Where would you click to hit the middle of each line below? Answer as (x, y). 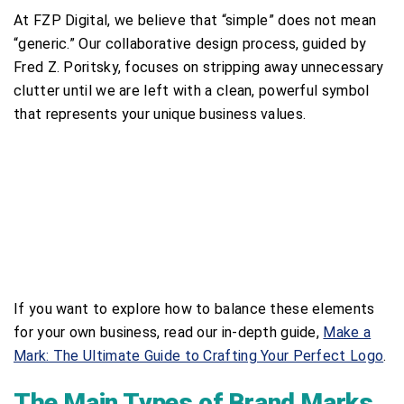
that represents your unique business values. (160, 114)
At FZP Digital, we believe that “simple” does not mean (195, 20)
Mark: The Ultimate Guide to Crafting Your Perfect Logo (199, 355)
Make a (347, 332)
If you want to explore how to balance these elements (194, 308)
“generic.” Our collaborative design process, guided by (190, 43)
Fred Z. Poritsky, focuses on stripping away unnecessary (199, 67)
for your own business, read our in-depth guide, (169, 332)
